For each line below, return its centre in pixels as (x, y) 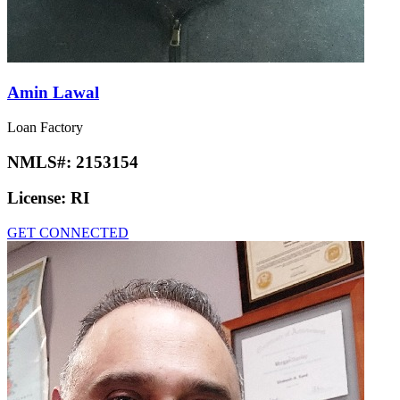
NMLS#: (42, 162)
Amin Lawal (53, 93)
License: (39, 198)
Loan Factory (45, 127)
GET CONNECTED (68, 232)
